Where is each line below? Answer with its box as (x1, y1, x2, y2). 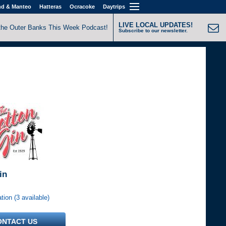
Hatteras (39, 4, 62, 10)
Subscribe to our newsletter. (119, 28, 188, 33)
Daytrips (102, 4, 125, 10)
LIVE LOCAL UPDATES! (119, 21, 193, 29)
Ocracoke (69, 4, 95, 10)
